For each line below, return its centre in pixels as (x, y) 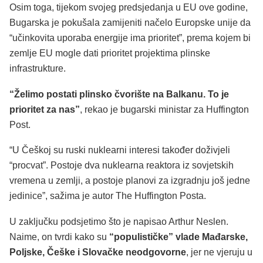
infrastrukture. (38, 69)
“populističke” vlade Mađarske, (177, 237)
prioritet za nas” (45, 109)
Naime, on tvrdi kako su (58, 237)
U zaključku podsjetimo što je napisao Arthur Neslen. (119, 221)
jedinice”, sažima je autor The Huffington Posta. (108, 196)
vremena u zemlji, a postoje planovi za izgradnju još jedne (130, 181)
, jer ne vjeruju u (219, 252)
